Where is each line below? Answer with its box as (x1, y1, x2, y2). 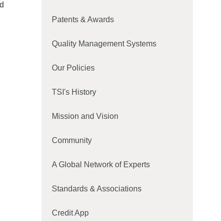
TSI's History (51, 88, 96, 96)
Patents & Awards (51, 15, 114, 24)
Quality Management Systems (51, 39, 156, 48)
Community (51, 136, 92, 145)
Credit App (51, 209, 89, 217)
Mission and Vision (51, 112, 118, 120)
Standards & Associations (51, 184, 142, 193)
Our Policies (51, 64, 95, 72)
